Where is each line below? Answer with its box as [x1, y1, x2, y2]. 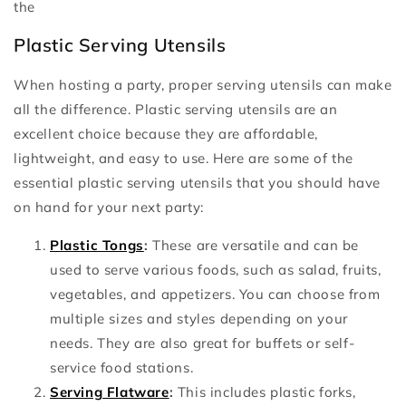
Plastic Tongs [50, 236, 144, 254]
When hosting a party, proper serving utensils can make [14, 75, 392, 93]
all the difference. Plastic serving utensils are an [14, 100, 338, 118]
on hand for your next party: [14, 198, 204, 216]
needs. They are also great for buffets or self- [50, 333, 355, 352]
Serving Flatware [50, 382, 169, 401]
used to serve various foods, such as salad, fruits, [50, 260, 382, 278]
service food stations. [50, 358, 194, 376]
